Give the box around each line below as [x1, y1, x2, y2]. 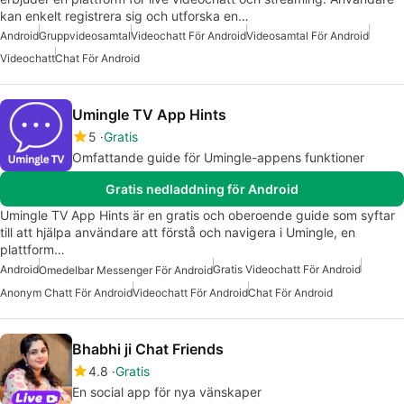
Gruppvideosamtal [39, 28, 131, 42]
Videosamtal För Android [246, 28, 369, 42]
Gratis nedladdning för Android [106, 180, 298, 197]
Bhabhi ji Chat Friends [72, 340, 224, 359]
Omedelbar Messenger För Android [39, 263, 213, 278]
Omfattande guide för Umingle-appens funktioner [72, 149, 364, 165]
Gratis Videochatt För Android [213, 262, 361, 276]
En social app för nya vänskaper [72, 384, 262, 400]
